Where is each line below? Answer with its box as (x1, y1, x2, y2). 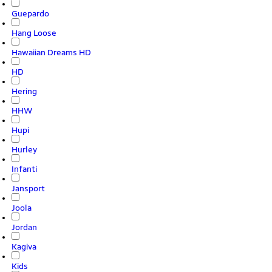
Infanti (12, 164, 37, 174)
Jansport (12, 183, 45, 193)
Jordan (12, 222, 37, 232)
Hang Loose (12, 28, 56, 38)
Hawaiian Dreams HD (12, 47, 91, 57)
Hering (12, 86, 37, 96)
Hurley (12, 144, 37, 154)
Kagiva (12, 242, 36, 251)
